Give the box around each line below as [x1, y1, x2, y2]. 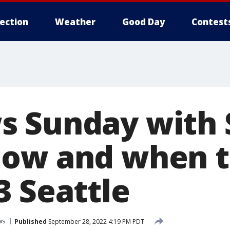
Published [14, 217, 47, 226]
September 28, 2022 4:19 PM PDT [47, 217, 144, 226]
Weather [55, 16, 95, 28]
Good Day [122, 16, 165, 28]
